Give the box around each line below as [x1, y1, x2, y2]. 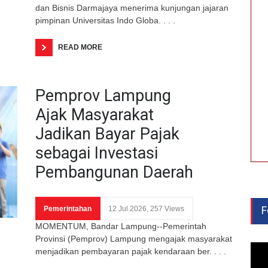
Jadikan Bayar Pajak [35, 124, 179, 144]
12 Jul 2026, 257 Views [108, 204, 184, 213]
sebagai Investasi [35, 143, 158, 163]
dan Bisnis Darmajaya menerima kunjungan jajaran [35, 2, 229, 13]
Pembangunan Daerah [35, 162, 193, 182]
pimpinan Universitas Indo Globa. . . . [35, 15, 175, 25]
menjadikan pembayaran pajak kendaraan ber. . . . [35, 246, 226, 256]
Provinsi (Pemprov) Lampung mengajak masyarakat [35, 233, 232, 243]
